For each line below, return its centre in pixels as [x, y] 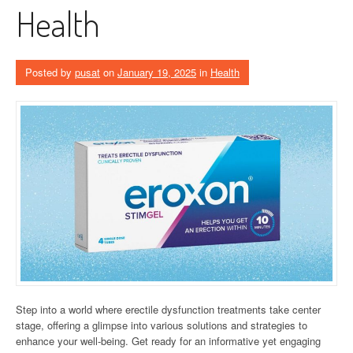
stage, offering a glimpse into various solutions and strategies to [162, 325]
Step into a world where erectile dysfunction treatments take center [168, 309]
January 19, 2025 [157, 72]
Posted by [50, 72]
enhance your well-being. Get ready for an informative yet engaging [168, 340]
